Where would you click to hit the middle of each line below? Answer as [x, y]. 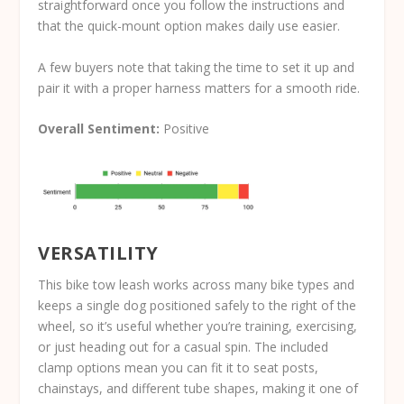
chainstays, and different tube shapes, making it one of [198, 389]
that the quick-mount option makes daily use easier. [189, 26]
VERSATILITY [98, 253]
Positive [185, 129]
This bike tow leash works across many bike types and [197, 285]
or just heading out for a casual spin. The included [184, 347]
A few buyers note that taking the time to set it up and [197, 67]
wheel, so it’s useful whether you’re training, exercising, [198, 326]
